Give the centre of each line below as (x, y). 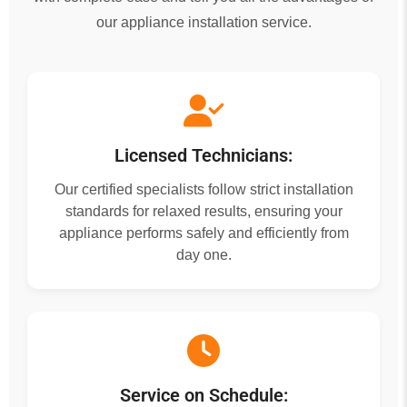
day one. (203, 254)
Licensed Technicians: (203, 155)
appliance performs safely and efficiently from (203, 233)
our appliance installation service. (203, 22)
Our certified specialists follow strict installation (203, 189)
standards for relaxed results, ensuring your (203, 211)
